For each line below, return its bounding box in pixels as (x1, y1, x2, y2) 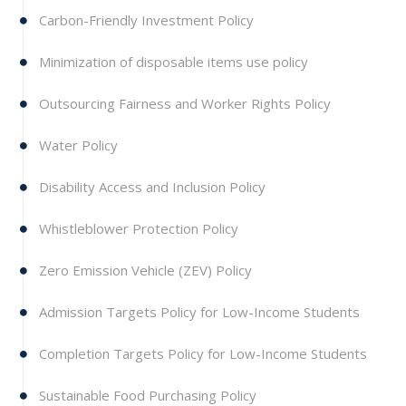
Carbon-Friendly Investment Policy (35, 10, 254, 29)
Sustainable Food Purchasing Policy (35, 385, 256, 404)
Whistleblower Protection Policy (35, 218, 238, 237)
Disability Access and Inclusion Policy (35, 177, 266, 196)
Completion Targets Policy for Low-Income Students (35, 343, 367, 362)
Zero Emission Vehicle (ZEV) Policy (35, 260, 252, 279)
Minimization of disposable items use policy (35, 52, 308, 71)
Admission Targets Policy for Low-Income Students (35, 302, 360, 321)
